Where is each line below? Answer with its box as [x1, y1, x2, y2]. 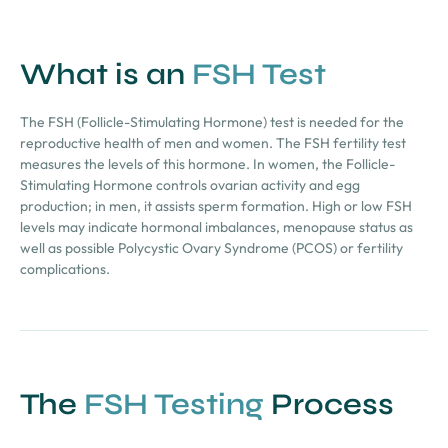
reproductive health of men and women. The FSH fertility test [20, 134, 406, 153]
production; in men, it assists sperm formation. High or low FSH [20, 197, 412, 216]
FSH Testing [84, 385, 264, 422]
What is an [20, 56, 192, 93]
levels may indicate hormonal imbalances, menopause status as [20, 218, 413, 237]
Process [264, 385, 394, 422]
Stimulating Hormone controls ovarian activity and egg [20, 176, 360, 195]
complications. [20, 260, 110, 279]
